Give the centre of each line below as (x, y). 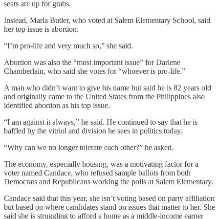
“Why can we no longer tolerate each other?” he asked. (89, 147)
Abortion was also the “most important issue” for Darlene (92, 62)
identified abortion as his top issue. (57, 105)
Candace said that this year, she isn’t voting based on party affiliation (109, 198)
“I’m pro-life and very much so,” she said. (68, 45)
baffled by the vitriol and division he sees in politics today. (93, 131)
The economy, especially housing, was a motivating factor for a (101, 164)
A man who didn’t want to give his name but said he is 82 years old (108, 88)
